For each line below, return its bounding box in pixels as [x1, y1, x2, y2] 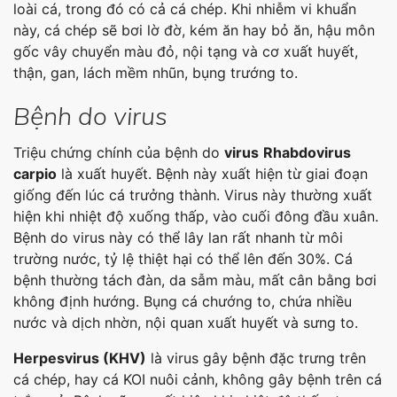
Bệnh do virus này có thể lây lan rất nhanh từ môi [13, 229, 343, 247]
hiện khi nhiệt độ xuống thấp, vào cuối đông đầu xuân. [13, 207, 378, 226]
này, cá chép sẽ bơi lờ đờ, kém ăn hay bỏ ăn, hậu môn [13, 21, 375, 40]
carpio [13, 165, 57, 183]
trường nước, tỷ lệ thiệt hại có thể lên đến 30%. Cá [13, 250, 353, 269]
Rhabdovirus [263, 144, 351, 162]
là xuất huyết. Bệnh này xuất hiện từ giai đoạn [57, 165, 368, 183]
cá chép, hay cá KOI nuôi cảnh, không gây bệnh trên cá [13, 370, 382, 389]
